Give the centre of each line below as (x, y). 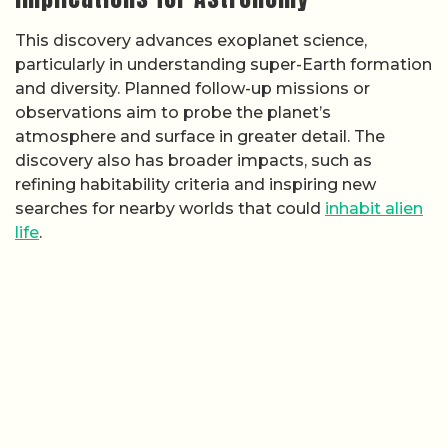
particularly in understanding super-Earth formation (223, 64)
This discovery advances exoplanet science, (191, 40)
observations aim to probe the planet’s (173, 112)
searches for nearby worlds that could (170, 208)
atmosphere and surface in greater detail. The (200, 136)
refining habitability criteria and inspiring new (195, 184)
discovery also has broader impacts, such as (193, 160)
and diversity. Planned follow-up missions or (192, 88)
